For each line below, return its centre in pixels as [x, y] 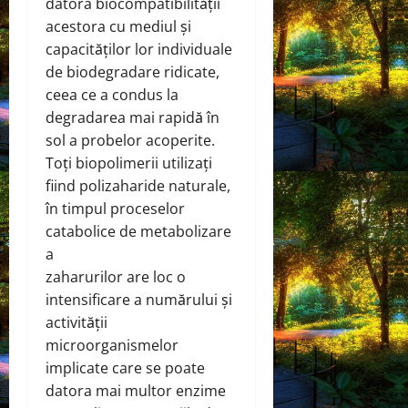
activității [76, 322]
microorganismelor [112, 345]
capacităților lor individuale [139, 49]
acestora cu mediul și [118, 26]
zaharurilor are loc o [116, 276]
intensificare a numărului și [139, 299]
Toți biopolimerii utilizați [129, 163]
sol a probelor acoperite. [130, 140]
